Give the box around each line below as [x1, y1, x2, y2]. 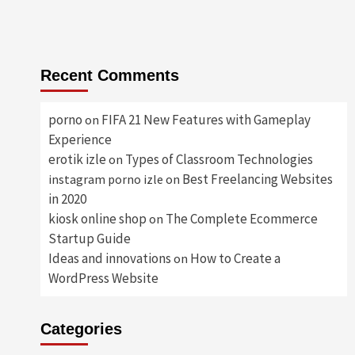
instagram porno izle [48, 170, 163, 187]
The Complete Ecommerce [165, 209, 318, 227]
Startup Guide [48, 229, 131, 247]
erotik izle [48, 150, 106, 168]
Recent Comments [40, 66, 179, 84]
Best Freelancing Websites [181, 170, 333, 188]
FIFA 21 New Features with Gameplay [101, 110, 311, 128]
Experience [48, 130, 112, 148]
